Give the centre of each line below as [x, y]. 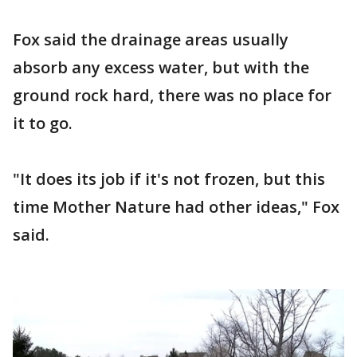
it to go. [43, 124]
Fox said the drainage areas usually [151, 40]
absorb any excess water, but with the [161, 68]
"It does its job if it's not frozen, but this [169, 179]
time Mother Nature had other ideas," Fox [176, 207]
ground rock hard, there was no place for [172, 96]
